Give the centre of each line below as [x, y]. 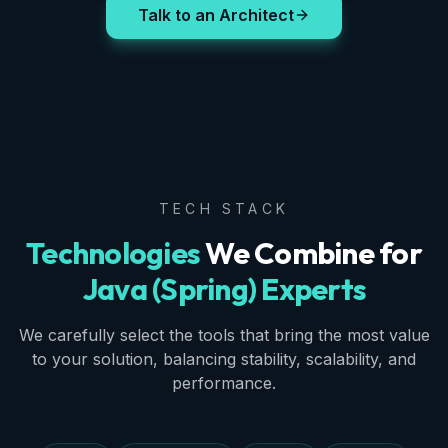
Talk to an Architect [216, 15]
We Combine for [311, 253]
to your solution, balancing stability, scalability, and [224, 359]
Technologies [113, 253]
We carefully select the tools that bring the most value [224, 335]
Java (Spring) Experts [224, 289]
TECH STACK [224, 208]
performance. [224, 383]
